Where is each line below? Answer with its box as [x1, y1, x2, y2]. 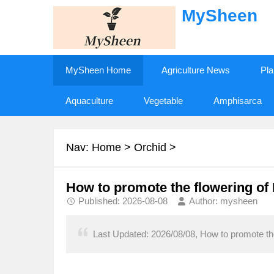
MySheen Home [65, 65, 131, 75]
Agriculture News [161, 65, 230, 75]
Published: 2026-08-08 [78, 196, 168, 206]
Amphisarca [213, 95, 262, 106]
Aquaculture [65, 95, 113, 106]
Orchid [134, 141, 166, 154]
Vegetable [144, 95, 183, 106]
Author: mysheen [189, 196, 257, 206]
